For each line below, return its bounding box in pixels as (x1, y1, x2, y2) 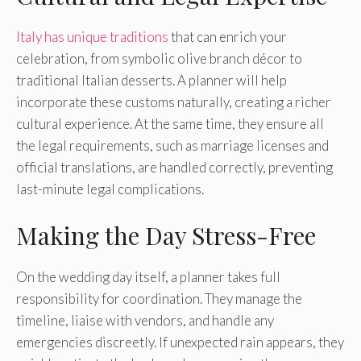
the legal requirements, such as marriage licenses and (16, 137, 329, 155)
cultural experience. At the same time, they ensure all (16, 115, 324, 133)
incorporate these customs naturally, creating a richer (16, 93, 331, 111)
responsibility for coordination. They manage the (16, 289, 302, 307)
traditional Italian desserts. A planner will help (16, 72, 287, 89)
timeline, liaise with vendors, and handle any (16, 311, 274, 329)
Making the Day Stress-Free (16, 218, 316, 251)
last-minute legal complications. (16, 180, 204, 198)
